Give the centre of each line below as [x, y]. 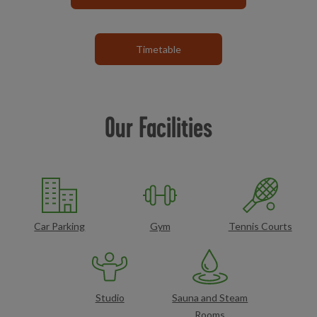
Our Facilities [158, 127]
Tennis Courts [260, 226]
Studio [110, 298]
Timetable [158, 49]
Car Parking [60, 226]
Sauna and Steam [210, 298]
